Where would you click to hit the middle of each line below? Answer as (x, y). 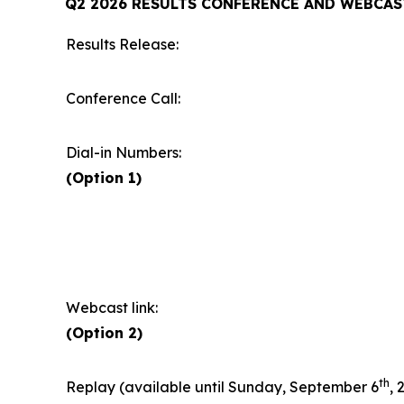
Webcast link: (112, 308)
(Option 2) (104, 333)
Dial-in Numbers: (124, 152)
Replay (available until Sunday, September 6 (222, 387)
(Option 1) (104, 178)
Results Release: (122, 44)
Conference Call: (123, 98)
